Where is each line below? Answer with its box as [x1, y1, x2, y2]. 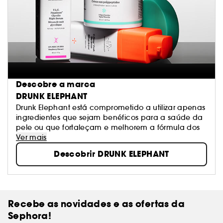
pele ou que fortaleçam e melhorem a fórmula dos [16, 122, 200, 132]
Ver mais [16, 132, 47, 142]
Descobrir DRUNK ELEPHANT [54, 148, 169, 160]
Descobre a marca [16, 78, 96, 90]
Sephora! [8, 209, 52, 222]
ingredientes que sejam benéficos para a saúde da [16, 112, 203, 122]
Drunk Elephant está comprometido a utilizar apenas [16, 103, 206, 112]
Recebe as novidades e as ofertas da [8, 197, 185, 210]
